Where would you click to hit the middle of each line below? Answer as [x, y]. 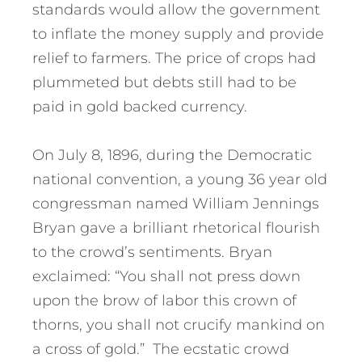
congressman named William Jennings [176, 204]
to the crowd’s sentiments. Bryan [152, 253]
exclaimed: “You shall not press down [166, 277]
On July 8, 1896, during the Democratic [172, 156]
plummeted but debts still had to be [164, 83]
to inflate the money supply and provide [178, 34]
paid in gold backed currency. [140, 107]
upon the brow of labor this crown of [164, 301]
